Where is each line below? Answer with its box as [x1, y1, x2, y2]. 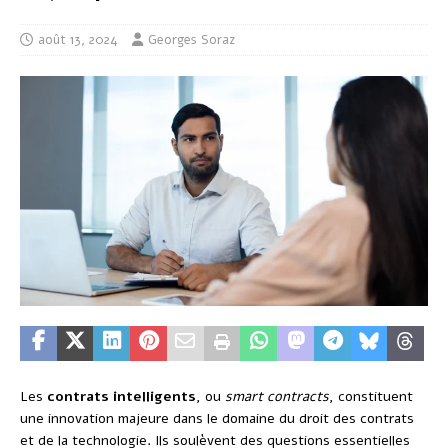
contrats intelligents [47, 386, 196, 406]
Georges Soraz [148, 31, 235, 50]
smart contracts [225, 386, 329, 406]
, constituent [329, 386, 413, 406]
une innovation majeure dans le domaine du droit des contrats [20, 408, 414, 428]
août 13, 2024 [38, 31, 118, 50]
